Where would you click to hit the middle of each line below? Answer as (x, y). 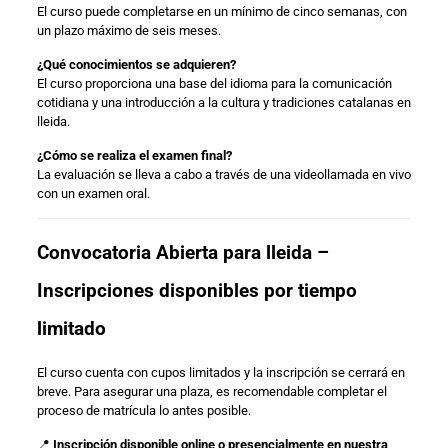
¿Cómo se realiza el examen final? (134, 155)
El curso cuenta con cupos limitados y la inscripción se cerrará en (220, 372)
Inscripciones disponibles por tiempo (196, 290)
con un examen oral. (93, 193)
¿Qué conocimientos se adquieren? (136, 64)
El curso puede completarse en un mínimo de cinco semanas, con (221, 11)
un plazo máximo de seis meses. (128, 30)
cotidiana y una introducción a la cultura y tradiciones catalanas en (223, 102)
